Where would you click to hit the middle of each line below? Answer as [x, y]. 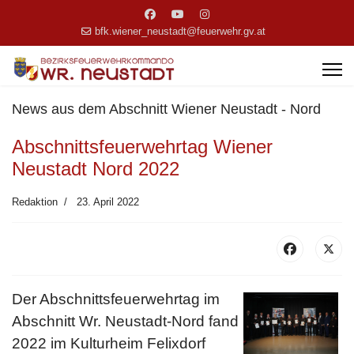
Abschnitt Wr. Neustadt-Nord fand [125, 321]
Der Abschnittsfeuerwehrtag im [116, 299]
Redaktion [35, 202]
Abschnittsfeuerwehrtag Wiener [142, 147]
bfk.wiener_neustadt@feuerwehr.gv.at [180, 32]
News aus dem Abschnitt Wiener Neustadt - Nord [166, 109]
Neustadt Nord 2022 [96, 169]
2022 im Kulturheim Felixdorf [109, 343]
